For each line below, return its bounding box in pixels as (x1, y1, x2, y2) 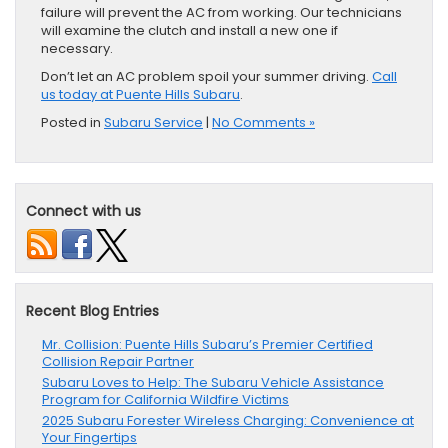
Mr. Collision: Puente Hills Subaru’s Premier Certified (42, 334, 373, 354)
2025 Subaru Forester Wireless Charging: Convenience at (42, 410, 414, 430)
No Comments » (212, 112, 315, 132)
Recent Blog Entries (26, 300, 159, 321)
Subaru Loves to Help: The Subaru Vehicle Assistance (42, 372, 384, 392)
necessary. (41, 38, 113, 58)
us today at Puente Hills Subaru (41, 84, 240, 104)
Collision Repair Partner (42, 351, 194, 371)
